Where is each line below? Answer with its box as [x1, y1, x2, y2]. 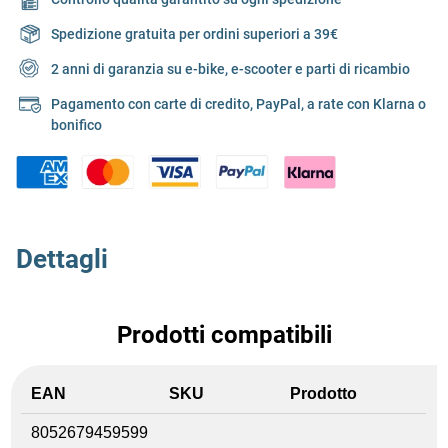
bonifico [51, 117, 102, 134]
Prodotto [290, 384, 358, 402]
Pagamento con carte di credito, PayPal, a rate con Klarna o [51, 96, 426, 113]
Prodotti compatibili [116, 320, 332, 349]
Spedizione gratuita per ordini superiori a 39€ [51, 26, 338, 43]
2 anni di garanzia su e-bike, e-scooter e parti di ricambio [51, 61, 410, 78]
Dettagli [16, 243, 108, 274]
